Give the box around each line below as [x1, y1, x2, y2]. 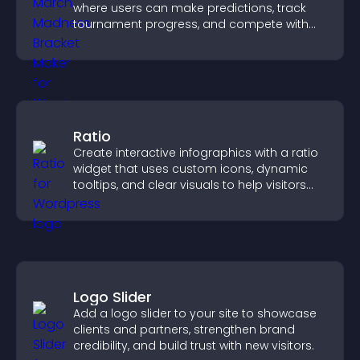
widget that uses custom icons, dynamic [73, 161, 308, 177]
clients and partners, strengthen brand [73, 321, 295, 337]
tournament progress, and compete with [73, 16, 309, 32]
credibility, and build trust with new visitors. [73, 337, 314, 354]
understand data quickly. [73, 193, 217, 209]
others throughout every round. [73, 32, 253, 48]
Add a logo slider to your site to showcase [73, 305, 317, 321]
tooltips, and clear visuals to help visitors [73, 177, 306, 193]
